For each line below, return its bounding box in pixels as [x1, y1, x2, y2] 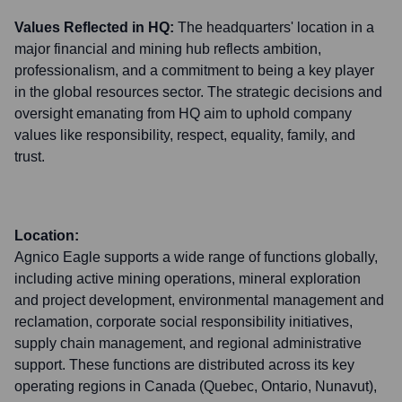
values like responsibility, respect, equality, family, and [14, 127, 355, 143]
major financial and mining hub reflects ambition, [14, 41, 321, 57]
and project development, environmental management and [14, 293, 384, 308]
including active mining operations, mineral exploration [14, 271, 361, 286]
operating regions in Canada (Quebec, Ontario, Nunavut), [14, 379, 377, 394]
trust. [14, 149, 45, 164]
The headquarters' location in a [178, 20, 374, 35]
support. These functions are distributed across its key [14, 357, 354, 372]
